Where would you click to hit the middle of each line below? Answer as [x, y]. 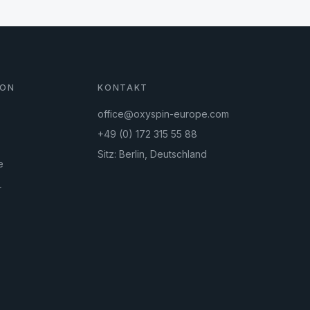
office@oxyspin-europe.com [164, 114]
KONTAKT [123, 88]
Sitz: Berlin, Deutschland [153, 154]
